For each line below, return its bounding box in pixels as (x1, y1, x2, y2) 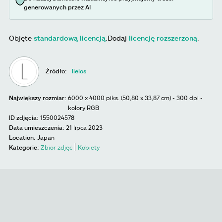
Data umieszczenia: (9, 124, 64, 131)
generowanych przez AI (24, 3, 91, 11)
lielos (72, 67, 87, 75)
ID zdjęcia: (9, 114, 39, 121)
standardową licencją (34, 34, 106, 43)
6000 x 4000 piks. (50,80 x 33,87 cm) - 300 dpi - (68, 94, 203, 102)
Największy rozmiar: (9, 94, 66, 102)
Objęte (9, 34, 34, 43)
